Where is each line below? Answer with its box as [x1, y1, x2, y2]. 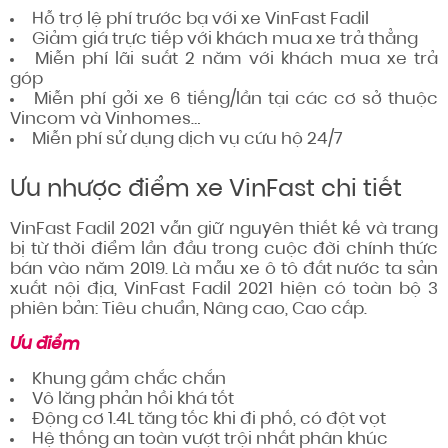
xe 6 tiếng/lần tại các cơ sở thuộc [138, 91, 438, 108]
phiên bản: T [10, 301, 111, 318]
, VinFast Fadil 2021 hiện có [114, 281, 353, 298]
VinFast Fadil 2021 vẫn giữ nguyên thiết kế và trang [10, 221, 438, 238]
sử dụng [106, 131, 174, 148]
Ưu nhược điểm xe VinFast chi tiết [10, 178, 402, 202]
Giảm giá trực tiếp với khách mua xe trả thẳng [32, 31, 418, 48]
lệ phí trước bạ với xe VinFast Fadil [83, 11, 369, 28]
